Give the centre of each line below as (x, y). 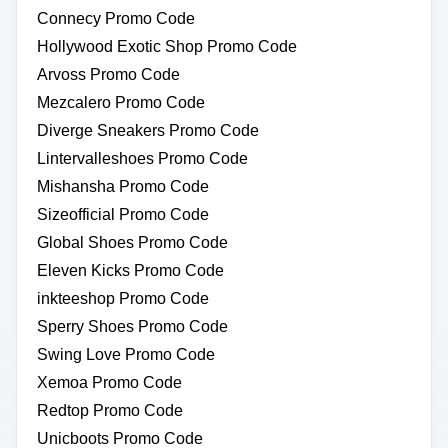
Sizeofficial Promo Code (123, 214)
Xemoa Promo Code (109, 382)
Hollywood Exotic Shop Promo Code (167, 46)
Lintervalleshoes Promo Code (142, 158)
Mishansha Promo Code (123, 186)
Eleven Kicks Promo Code (130, 270)
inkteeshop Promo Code (123, 298)
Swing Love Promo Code (126, 354)
